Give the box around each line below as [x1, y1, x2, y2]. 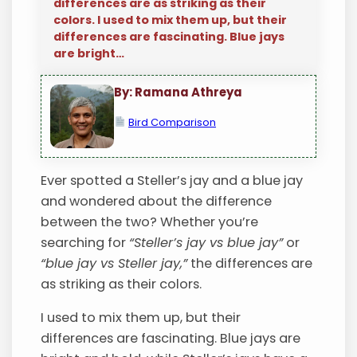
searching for [41, 233, 130, 253]
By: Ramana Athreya [114, 84, 243, 101]
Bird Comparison [128, 114, 217, 130]
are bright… [53, 45, 125, 62]
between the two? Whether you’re [41, 213, 259, 232]
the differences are [187, 254, 313, 273]
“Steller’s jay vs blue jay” [129, 233, 284, 253]
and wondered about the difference [41, 192, 273, 211]
